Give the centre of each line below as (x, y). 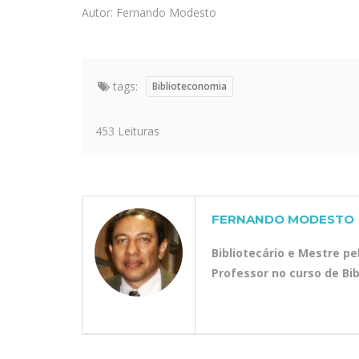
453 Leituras (123, 131)
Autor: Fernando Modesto (149, 12)
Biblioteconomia (190, 86)
